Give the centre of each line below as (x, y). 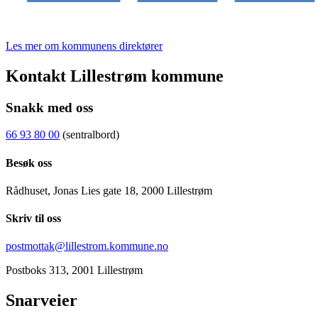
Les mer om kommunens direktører (84, 45)
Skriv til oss (33, 219)
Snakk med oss (49, 107)
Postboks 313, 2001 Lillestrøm (74, 270)
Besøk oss (29, 163)
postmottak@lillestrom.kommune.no (87, 246)
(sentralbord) (89, 135)
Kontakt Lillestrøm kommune (115, 76)
